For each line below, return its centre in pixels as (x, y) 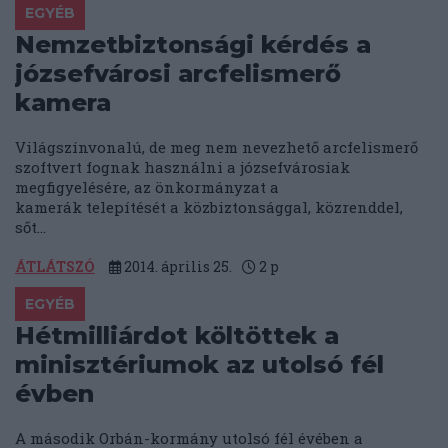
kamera (63, 103)
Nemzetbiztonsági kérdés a (193, 45)
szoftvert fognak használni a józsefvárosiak (182, 167)
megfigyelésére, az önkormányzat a (147, 187)
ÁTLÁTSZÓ (55, 267)
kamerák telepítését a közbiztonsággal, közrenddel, (209, 207)
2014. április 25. (176, 267)
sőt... (30, 227)
